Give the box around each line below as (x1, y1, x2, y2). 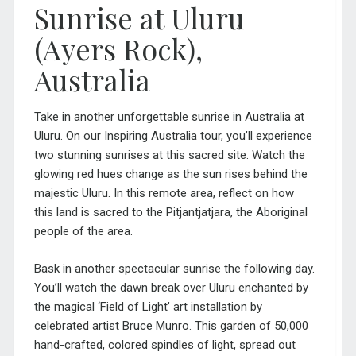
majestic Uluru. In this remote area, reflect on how (33, 186, 294, 201)
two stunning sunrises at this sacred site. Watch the (33, 148, 305, 163)
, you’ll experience (220, 129, 312, 144)
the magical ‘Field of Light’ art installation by (33, 299, 262, 314)
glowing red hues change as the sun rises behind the (33, 167, 308, 182)
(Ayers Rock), (33, 29, 203, 68)
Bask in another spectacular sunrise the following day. (33, 261, 315, 276)
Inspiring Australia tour (103, 129, 221, 144)
